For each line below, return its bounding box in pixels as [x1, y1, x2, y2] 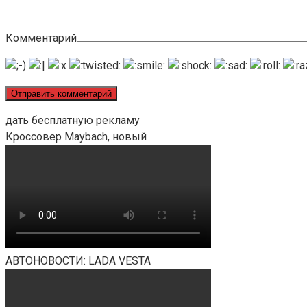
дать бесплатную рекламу [5, 113, 140, 127]
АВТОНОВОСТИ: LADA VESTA [5, 254, 151, 267]
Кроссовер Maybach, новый [5, 130, 147, 143]
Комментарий [5, 31, 77, 45]
